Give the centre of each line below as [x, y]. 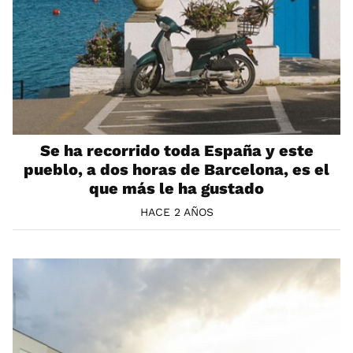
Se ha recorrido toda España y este [176, 150]
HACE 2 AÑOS [176, 212]
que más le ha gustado [176, 188]
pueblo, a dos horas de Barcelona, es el [176, 169]
